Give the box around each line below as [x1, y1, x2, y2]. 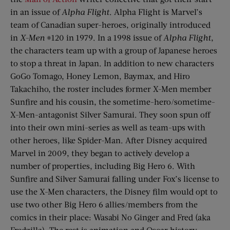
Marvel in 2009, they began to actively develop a [10, 148, 189, 158]
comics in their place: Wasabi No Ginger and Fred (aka [10, 212, 210, 222]
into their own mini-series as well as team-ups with [10, 122, 205, 132]
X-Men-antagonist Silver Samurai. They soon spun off [10, 109, 210, 120]
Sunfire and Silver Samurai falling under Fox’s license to [10, 174, 219, 184]
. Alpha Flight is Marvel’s [109, 7, 202, 17]
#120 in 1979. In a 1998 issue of [47, 32, 163, 43]
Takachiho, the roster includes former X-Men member [10, 84, 212, 94]
